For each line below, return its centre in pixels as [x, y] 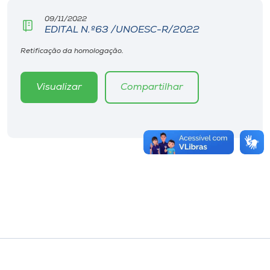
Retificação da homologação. [72, 52]
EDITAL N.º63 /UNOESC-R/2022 [122, 30]
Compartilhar [152, 88]
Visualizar [59, 88]
